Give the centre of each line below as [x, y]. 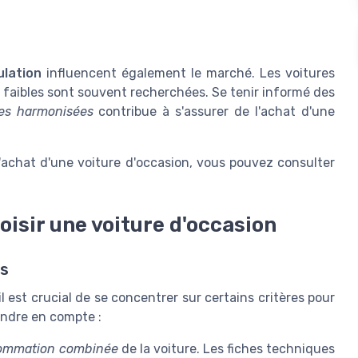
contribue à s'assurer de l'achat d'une [214, 111]
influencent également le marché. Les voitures [188, 73]
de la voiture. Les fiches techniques [227, 348]
